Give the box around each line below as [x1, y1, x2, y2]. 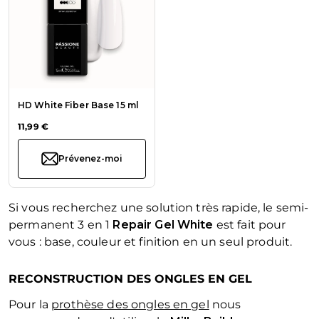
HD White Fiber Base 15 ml [18, 100, 139, 111]
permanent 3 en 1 [9, 218, 113, 232]
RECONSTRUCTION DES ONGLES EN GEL [9, 272, 252, 286]
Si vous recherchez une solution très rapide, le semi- [9, 201, 309, 215]
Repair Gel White [113, 218, 214, 232]
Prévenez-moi [58, 153, 122, 164]
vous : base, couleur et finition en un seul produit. [9, 235, 293, 249]
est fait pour [213, 218, 286, 232]
